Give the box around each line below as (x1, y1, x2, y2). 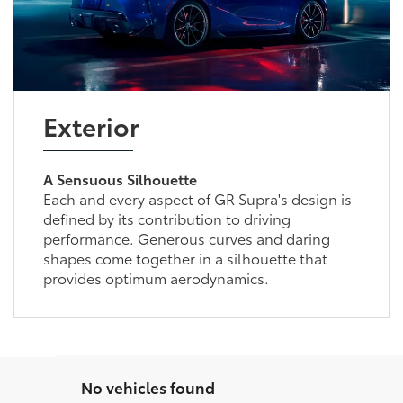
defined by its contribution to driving (42, 207, 291, 228)
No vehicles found (81, 375, 215, 398)
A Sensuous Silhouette (42, 167, 197, 189)
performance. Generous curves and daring (42, 227, 330, 248)
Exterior (42, 106, 139, 143)
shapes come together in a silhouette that (42, 246, 327, 268)
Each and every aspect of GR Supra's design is (42, 187, 352, 209)
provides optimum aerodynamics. (42, 266, 269, 288)
